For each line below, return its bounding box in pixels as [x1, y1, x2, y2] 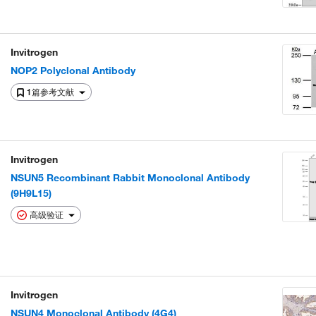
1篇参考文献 [27, 87, 76, 97]
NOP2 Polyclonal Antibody [11, 64, 135, 77]
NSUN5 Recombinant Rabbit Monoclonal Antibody [11, 171, 250, 184]
